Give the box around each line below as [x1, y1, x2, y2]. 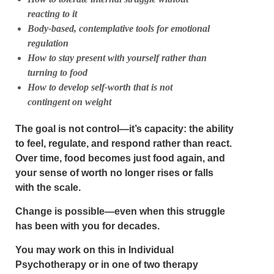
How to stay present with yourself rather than [28, 53, 207, 63]
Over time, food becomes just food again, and [15, 153, 225, 163]
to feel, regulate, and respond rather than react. [15, 138, 232, 149]
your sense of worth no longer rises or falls [15, 168, 213, 178]
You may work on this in [15, 245, 128, 255]
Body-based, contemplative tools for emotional [28, 23, 210, 34]
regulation [28, 38, 68, 48]
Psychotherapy [15, 259, 86, 270]
